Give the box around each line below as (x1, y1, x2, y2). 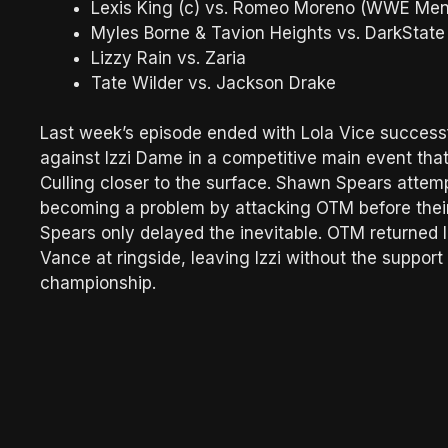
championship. (40, 273, 156, 293)
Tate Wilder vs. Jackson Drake (91, 72, 336, 93)
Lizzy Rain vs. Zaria (91, 47, 246, 68)
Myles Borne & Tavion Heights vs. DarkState (91, 22, 445, 43)
